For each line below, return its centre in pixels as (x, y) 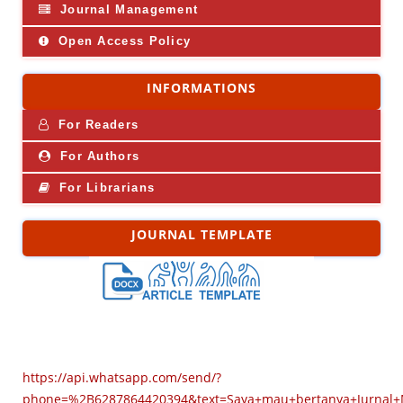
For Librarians (105, 187)
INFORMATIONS (201, 87)
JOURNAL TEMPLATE (201, 234)
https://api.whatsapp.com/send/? (121, 377)
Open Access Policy (122, 40)
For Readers (96, 124)
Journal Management (127, 9)
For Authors (98, 156)
